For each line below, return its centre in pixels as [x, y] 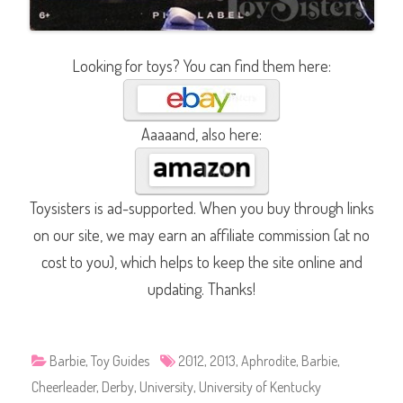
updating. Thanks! [201, 289]
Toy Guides [120, 361]
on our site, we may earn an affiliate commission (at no [201, 235]
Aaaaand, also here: [201, 134]
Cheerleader [64, 387]
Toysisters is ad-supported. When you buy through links [201, 208]
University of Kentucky [260, 387]
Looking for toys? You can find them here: [201, 66]
